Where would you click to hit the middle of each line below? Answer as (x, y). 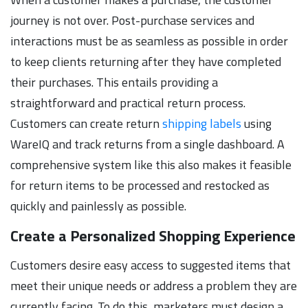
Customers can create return (86, 123)
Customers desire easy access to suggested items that (151, 265)
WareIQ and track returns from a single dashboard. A (147, 144)
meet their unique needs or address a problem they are (154, 285)
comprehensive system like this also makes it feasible (151, 164)
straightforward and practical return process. (128, 102)
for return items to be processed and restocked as (140, 185)
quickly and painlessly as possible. (98, 206)
